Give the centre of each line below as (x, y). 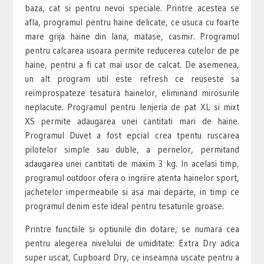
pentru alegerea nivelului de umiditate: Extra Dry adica (132, 243)
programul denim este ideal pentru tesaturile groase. (124, 206)
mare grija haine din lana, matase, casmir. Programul (132, 36)
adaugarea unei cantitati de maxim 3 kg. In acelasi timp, (132, 163)
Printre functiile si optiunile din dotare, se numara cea (132, 229)
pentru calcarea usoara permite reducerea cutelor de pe (132, 50)
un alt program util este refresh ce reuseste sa (132, 78)
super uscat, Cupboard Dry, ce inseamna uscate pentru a (132, 257)
